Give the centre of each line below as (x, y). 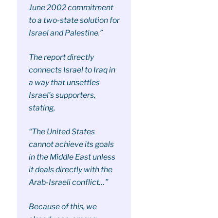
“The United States (62, 132)
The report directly (61, 57)
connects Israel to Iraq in (72, 70)
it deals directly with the (70, 170)
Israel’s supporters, (62, 95)
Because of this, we (63, 206)
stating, (42, 108)
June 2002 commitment (71, 8)
